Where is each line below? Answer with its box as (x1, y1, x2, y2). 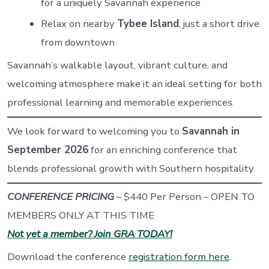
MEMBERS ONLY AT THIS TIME (7, 208, 154, 223)
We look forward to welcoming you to (7, 124, 182, 138)
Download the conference (7, 249, 128, 264)
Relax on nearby (40, 17, 117, 31)
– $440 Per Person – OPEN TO (113, 190, 255, 204)
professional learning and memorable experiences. (7, 95, 234, 109)
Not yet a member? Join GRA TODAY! (7, 227, 172, 241)
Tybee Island (116, 17, 179, 31)
